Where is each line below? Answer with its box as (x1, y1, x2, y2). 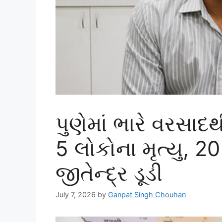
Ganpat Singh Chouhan (108, 190, 186, 199)
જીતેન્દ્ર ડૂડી (55, 160, 163, 186)
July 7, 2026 (55, 190, 96, 199)
